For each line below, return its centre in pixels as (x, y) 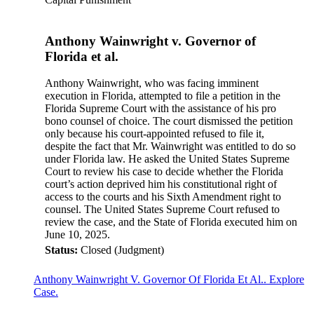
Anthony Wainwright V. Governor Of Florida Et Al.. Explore (169, 280)
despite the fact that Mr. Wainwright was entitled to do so (170, 146)
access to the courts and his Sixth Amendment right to (163, 197)
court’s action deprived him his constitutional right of (161, 184)
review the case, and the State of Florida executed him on (171, 222)
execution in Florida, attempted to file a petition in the (163, 96)
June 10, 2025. (77, 235)
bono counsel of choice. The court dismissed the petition (169, 121)
